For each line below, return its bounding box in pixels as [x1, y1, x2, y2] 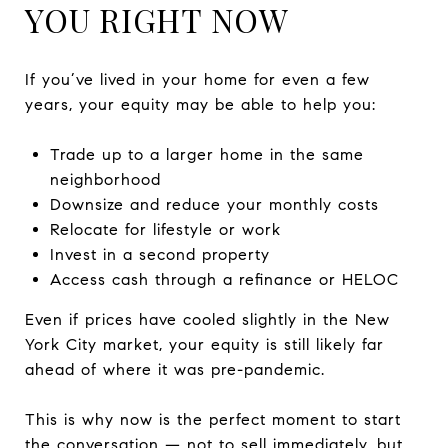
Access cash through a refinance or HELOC [49, 269, 399, 289]
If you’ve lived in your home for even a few [25, 69, 370, 89]
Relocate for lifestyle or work [49, 219, 281, 239]
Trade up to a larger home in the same [49, 144, 364, 164]
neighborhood [49, 169, 161, 189]
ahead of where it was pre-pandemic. [25, 359, 325, 379]
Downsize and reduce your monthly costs [49, 194, 379, 214]
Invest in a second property [49, 244, 270, 264]
